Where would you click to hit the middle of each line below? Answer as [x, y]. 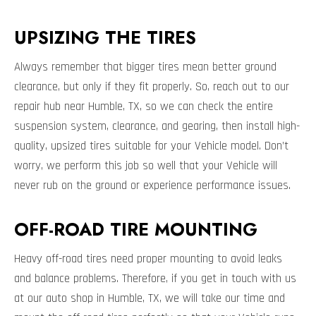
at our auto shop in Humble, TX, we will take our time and [150, 299]
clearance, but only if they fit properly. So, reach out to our [152, 87]
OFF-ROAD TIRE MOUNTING [136, 230]
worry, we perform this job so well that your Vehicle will [146, 166]
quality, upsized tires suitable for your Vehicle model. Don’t [151, 146]
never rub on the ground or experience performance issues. [152, 186]
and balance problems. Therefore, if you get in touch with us [155, 279]
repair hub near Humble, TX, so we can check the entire [144, 107]
